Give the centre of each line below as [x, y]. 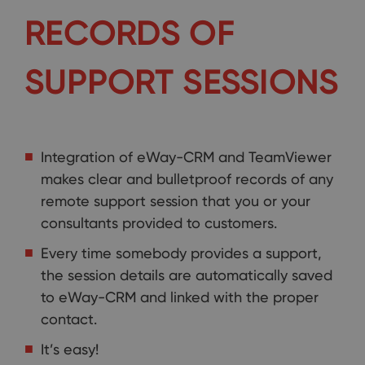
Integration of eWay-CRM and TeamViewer [186, 157]
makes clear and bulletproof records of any [187, 179]
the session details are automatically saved [187, 275]
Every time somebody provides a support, [181, 253]
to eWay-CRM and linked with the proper [180, 297]
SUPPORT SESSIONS [182, 82]
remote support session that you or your [176, 201]
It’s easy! [70, 349]
